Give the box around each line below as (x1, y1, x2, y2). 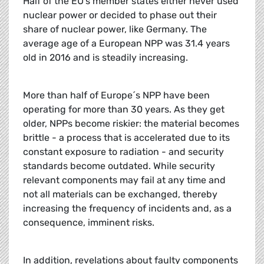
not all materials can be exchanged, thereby (23, 189, 217, 200)
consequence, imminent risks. (23, 217, 154, 229)
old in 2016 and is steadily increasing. (23, 52, 188, 64)
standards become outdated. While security (23, 160, 215, 172)
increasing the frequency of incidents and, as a (23, 203, 232, 214)
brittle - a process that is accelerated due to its (23, 132, 230, 144)
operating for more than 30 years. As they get (23, 104, 225, 115)
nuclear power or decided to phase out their (23, 9, 217, 21)
